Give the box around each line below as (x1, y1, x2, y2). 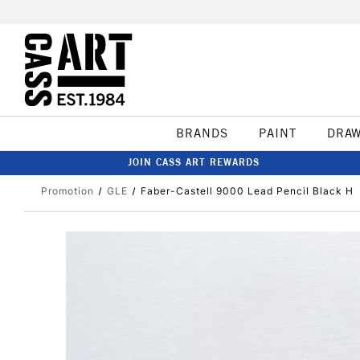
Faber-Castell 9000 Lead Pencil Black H (140, 185, 354, 197)
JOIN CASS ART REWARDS (128, 156, 260, 168)
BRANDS (175, 125, 228, 141)
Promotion (41, 185, 94, 197)
